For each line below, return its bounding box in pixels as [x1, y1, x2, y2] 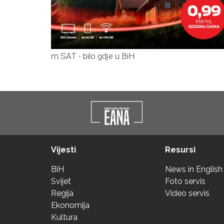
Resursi [165, 145, 195, 155]
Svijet [51, 176, 71, 186]
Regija [51, 188, 73, 198]
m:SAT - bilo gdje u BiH [51, 51, 135, 61]
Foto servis [165, 176, 205, 186]
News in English [165, 164, 222, 174]
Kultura [51, 212, 77, 222]
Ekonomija [51, 200, 89, 210]
